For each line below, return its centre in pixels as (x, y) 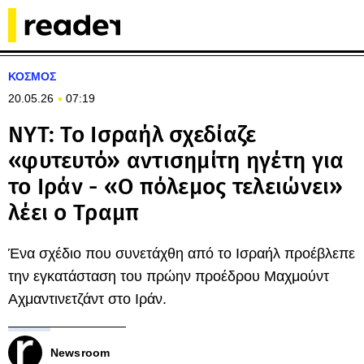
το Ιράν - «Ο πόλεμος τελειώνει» (176, 186)
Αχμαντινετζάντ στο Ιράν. (87, 299)
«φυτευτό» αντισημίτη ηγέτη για (176, 160)
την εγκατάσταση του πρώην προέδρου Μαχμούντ (169, 276)
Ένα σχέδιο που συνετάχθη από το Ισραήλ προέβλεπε (182, 253)
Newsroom (80, 353)
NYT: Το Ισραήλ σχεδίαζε (132, 134)
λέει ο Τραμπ (74, 212)
